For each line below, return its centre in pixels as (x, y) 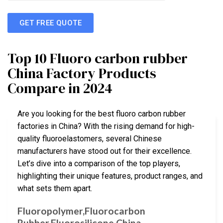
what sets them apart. (55, 189)
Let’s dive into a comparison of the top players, (99, 164)
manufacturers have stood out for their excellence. (105, 151)
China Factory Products (82, 73)
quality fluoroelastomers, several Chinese (90, 139)
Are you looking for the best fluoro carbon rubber (102, 114)
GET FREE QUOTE (51, 23)
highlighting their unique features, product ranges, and (110, 176)
